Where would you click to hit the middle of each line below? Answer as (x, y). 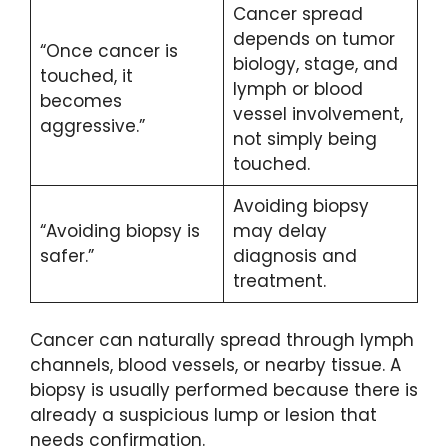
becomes (80, 100)
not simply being (304, 138)
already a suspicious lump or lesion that (203, 415)
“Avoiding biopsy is (119, 230)
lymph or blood (297, 88)
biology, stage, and (315, 63)
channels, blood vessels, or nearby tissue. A (215, 365)
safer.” (66, 255)
